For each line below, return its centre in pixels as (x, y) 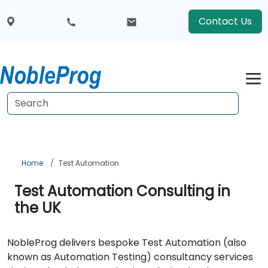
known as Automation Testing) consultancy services (130, 257)
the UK (38, 208)
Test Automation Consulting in (122, 191)
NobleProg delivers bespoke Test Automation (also (127, 243)
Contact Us (225, 21)
